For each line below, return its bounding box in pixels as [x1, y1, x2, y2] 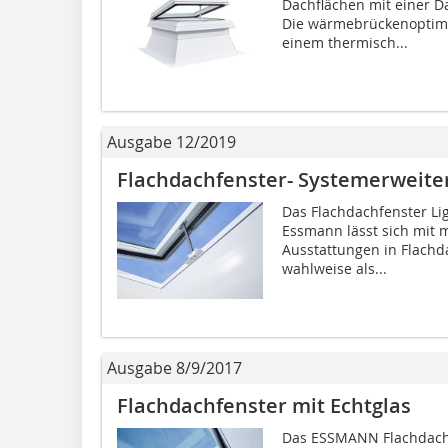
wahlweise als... [281, 258, 387, 278]
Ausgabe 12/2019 [107, 130, 236, 153]
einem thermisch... [281, 32, 408, 52]
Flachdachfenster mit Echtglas [117, 391, 411, 419]
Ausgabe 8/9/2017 [107, 356, 242, 379]
